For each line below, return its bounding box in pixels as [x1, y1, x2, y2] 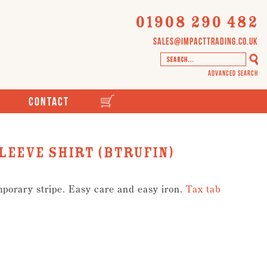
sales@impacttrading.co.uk [153, 36, 258, 46]
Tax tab [186, 183, 221, 195]
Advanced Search [208, 69, 258, 77]
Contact [28, 95, 69, 108]
